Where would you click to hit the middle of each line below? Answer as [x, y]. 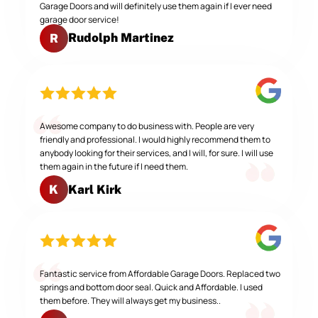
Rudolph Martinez [121, 38]
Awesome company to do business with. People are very [147, 126]
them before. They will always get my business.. [130, 300]
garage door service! [79, 20]
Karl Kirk [94, 189]
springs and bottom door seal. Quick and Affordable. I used [151, 287]
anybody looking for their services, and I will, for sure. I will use [156, 153]
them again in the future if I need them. [114, 167]
